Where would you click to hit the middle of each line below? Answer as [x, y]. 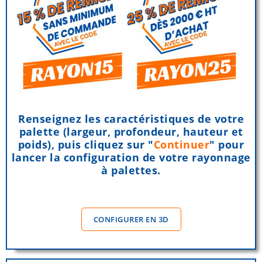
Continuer [182, 145]
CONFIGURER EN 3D [131, 220]
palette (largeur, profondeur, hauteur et [131, 132]
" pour [227, 145]
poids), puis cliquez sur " [86, 145]
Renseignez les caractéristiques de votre [131, 119]
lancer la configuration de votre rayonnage [131, 158]
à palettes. [131, 170]
